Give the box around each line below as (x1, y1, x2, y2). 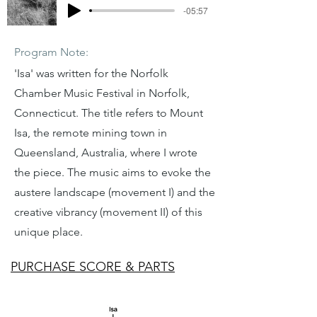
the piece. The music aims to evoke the (14, 166, 211, 179)
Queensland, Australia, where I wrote (14, 146, 197, 159)
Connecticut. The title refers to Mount (14, 106, 203, 120)
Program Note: (14, 45, 88, 59)
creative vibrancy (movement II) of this (14, 205, 202, 219)
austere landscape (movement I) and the (14, 185, 215, 199)
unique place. (14, 225, 83, 238)
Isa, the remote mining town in (14, 126, 167, 139)
